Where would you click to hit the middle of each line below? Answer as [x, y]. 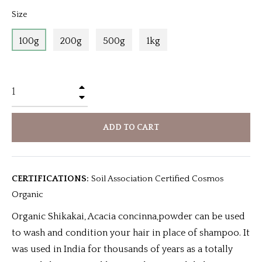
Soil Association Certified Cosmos [156, 179]
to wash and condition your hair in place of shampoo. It [131, 233]
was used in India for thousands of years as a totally [122, 249]
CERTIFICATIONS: [50, 179]
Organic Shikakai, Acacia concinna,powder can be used [128, 216]
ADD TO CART [131, 127]
